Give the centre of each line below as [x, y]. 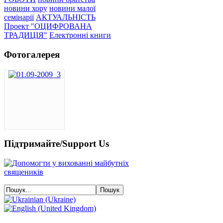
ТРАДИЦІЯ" [26, 35]
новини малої [72, 8]
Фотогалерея [32, 55]
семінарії [19, 17]
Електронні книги [80, 35]
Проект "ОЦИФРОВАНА [48, 26]
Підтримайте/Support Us [56, 144]
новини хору [26, 8]
